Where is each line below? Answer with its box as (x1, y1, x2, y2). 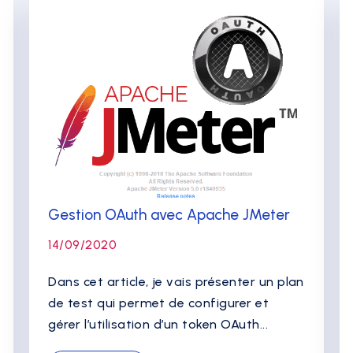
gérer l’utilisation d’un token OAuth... (48, 317, 269, 332)
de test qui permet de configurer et (48, 295, 269, 310)
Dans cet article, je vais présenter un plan (48, 274, 304, 289)
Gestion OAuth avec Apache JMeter (48, 206, 291, 224)
